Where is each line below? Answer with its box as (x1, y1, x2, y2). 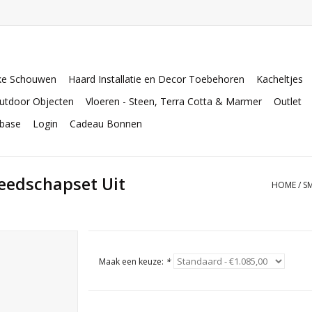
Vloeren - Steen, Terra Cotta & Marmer (86, 95, 262, 108)
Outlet (274, 95, 302, 108)
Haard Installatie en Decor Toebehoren (68, 72, 244, 86)
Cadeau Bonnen (70, 117, 142, 130)
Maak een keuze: (98, 256, 166, 267)
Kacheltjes (256, 72, 303, 86)
